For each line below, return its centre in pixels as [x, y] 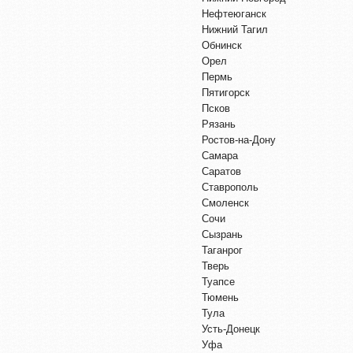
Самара [220, 155]
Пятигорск [226, 92]
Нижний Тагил [235, 29]
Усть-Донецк [231, 329]
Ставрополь [230, 187]
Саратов [221, 171]
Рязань [219, 124]
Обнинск [222, 45]
